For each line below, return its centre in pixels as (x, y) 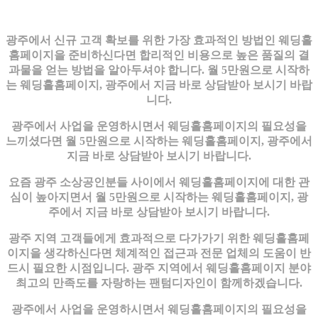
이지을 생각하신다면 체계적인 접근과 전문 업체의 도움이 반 (159, 253)
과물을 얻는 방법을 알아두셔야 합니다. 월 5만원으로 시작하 (159, 70)
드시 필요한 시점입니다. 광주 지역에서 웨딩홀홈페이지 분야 (159, 268)
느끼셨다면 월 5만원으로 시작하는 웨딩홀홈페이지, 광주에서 (159, 141)
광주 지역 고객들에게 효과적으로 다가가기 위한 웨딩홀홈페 (159, 238)
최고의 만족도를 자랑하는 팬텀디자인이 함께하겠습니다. (159, 283)
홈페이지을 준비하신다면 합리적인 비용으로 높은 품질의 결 (159, 55)
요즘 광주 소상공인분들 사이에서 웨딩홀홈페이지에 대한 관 (159, 182)
